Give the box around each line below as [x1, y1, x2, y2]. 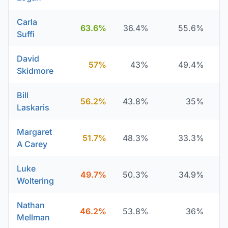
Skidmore [17, 66, 53, 76]
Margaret [17, 127, 52, 137]
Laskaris [17, 102, 49, 112]
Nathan [17, 200, 45, 210]
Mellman [17, 212, 50, 222]
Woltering [17, 176, 54, 186]
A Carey [17, 139, 47, 149]
